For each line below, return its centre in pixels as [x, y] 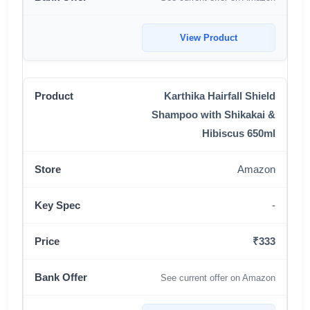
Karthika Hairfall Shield [220, 96]
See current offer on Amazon [218, 278]
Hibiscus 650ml [239, 133]
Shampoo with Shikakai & [213, 115]
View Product [209, 38]
